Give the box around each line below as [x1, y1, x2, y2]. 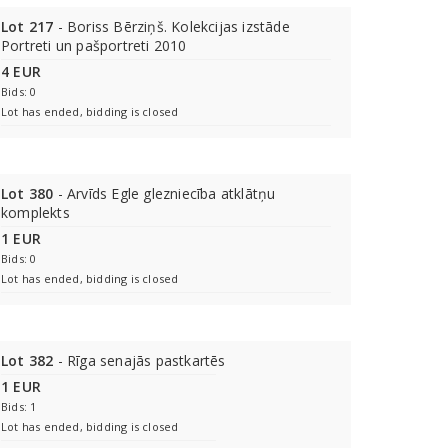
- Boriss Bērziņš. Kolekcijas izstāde [53, 17, 290, 36]
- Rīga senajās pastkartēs [53, 351, 226, 370]
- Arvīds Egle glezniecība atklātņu [53, 184, 276, 203]
